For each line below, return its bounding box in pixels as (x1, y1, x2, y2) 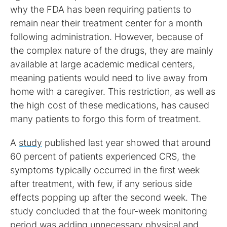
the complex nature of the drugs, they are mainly (10, 45, 213, 56)
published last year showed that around (42, 137, 211, 148)
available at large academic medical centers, (10, 58, 195, 69)
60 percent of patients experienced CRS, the (10, 150, 196, 162)
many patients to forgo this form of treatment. (10, 113, 201, 124)
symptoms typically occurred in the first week (10, 164, 200, 175)
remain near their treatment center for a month (10, 17, 203, 28)
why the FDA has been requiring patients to (10, 4, 192, 15)
